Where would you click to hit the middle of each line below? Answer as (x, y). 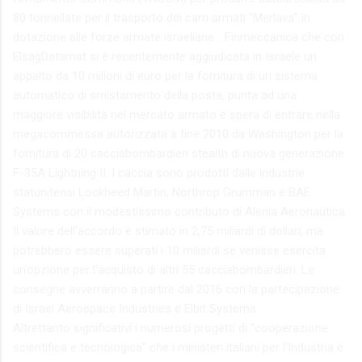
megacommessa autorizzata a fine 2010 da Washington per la (178, 134)
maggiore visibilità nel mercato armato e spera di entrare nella (177, 114)
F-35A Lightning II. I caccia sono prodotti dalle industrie (159, 173)
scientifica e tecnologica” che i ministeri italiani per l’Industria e (178, 347)
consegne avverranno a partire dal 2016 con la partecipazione (176, 289)
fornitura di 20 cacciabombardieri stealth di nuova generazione (179, 153)
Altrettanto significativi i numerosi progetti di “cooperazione (170, 328)
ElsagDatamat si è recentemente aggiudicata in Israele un (165, 56)
